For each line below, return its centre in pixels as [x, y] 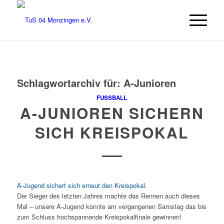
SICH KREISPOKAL [112, 132]
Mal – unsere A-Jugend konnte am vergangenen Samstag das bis [111, 206]
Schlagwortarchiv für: [70, 83]
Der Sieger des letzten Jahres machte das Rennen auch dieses [108, 196]
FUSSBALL [110, 98]
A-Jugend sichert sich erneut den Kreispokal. [82, 185]
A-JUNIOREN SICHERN [112, 113]
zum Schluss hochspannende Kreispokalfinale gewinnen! [99, 217]
